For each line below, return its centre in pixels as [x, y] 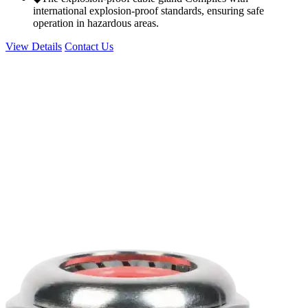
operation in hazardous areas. [96, 23]
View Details [34, 47]
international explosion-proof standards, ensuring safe [148, 11]
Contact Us [89, 47]
